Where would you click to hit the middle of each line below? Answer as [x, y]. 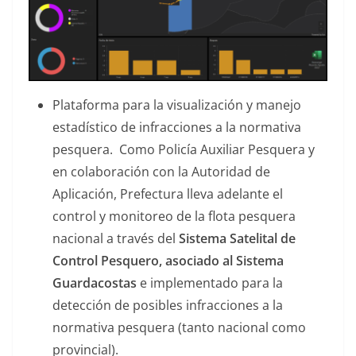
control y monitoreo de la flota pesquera [174, 217]
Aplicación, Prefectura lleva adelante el [168, 194]
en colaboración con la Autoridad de [161, 172]
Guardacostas [96, 283]
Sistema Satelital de [237, 239]
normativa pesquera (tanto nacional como [179, 328]
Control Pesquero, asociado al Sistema [168, 261]
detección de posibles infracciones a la [168, 306]
